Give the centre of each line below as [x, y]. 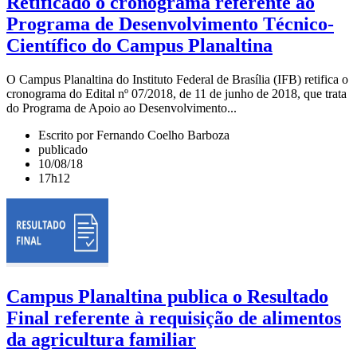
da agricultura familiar [101, 339]
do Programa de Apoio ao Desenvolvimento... [122, 108]
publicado [63, 149]
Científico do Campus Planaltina [139, 46]
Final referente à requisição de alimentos [174, 318]
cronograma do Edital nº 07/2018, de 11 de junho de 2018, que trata [177, 93]
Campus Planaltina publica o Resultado [167, 296]
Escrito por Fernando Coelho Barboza [134, 135]
